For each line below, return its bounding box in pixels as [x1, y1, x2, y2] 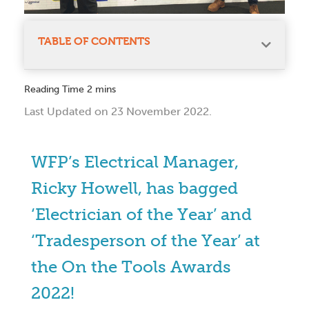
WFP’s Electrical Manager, [31, 152, 239, 172]
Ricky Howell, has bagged [31, 178, 238, 199]
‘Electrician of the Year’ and [31, 204, 252, 225]
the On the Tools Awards [31, 257, 231, 277]
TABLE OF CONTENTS [38, 34, 150, 48]
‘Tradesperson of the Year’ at [31, 230, 260, 251]
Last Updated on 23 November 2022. [24, 105, 212, 119]
